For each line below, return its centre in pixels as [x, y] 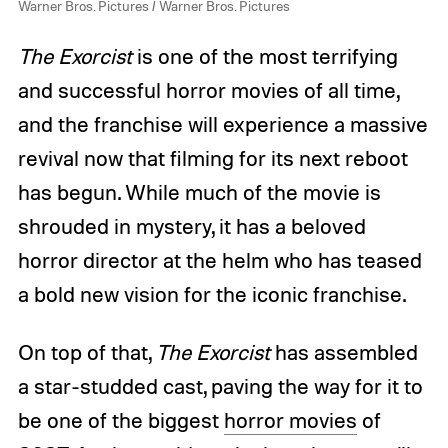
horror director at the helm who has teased [219, 259]
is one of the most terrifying [264, 55]
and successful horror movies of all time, [208, 89]
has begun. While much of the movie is [199, 191]
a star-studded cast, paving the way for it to [220, 385]
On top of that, [86, 351]
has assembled [343, 351]
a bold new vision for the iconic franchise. [211, 293]
